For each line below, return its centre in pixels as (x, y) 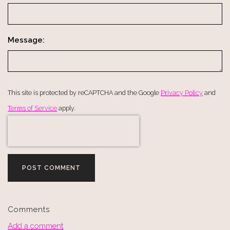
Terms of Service (32, 108)
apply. (66, 108)
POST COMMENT (51, 168)
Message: (26, 40)
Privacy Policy (182, 93)
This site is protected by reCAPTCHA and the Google (84, 93)
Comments (29, 210)
